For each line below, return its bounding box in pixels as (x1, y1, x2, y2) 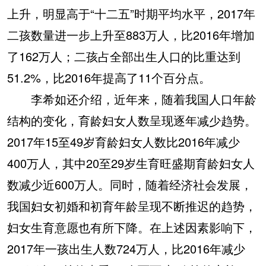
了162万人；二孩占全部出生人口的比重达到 (7, 47, 240, 65)
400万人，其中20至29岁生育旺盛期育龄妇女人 (7, 154, 255, 172)
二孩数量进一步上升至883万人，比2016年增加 (7, 26, 255, 43)
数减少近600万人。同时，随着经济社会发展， (7, 176, 252, 193)
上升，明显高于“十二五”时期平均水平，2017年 (7, 5, 255, 22)
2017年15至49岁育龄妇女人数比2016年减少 (7, 133, 240, 150)
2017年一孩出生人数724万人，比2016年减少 (7, 240, 245, 257)
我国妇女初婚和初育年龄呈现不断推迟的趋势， (7, 197, 256, 214)
